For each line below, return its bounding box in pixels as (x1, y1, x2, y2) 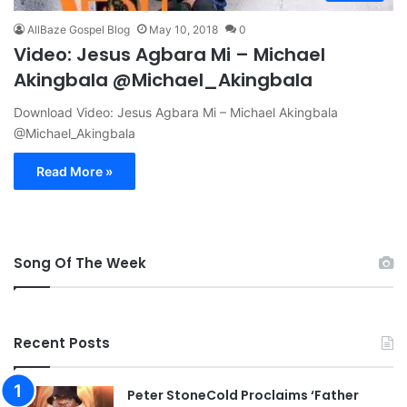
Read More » (36, 164, 113, 180)
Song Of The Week (14, 253, 146, 273)
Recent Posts (14, 333, 110, 353)
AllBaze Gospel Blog (27, 23, 130, 37)
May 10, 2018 (149, 23, 218, 37)
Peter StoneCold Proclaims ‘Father (127, 386, 359, 405)
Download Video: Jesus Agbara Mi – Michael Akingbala (14, 104, 338, 121)
